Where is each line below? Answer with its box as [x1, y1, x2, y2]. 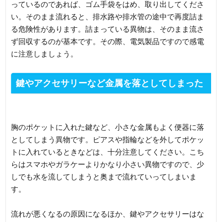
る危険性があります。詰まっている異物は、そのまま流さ [11, 24, 205, 33]
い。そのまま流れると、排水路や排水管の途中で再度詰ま [11, 12, 205, 21]
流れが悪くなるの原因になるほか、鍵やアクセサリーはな [11, 209, 205, 218]
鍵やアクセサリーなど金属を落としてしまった [16, 78, 204, 88]
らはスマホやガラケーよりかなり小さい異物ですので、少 [11, 160, 205, 168]
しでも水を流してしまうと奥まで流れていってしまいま [11, 172, 197, 181]
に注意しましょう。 [11, 49, 78, 58]
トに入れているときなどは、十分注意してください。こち [11, 147, 205, 156]
